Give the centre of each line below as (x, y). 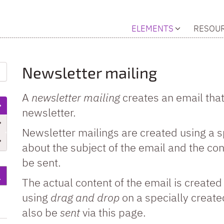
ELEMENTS (152, 28)
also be (41, 212)
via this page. (113, 212)
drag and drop (85, 197)
